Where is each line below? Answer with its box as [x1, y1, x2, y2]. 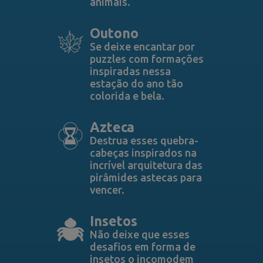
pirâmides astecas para [89, 171, 202, 183]
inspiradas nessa [89, 65, 171, 77]
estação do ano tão [89, 77, 183, 89]
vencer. [89, 184, 124, 195]
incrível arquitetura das [89, 159, 203, 171]
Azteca [89, 120, 134, 134]
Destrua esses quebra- [89, 134, 198, 146]
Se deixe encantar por [89, 41, 195, 52]
